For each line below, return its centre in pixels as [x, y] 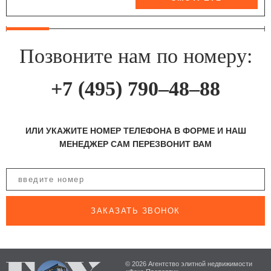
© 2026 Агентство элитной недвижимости [188, 263]
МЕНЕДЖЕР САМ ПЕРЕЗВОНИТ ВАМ [135, 144]
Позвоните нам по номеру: [135, 56]
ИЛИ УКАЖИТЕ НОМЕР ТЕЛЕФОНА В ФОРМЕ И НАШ [135, 131]
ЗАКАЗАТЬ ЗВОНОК [135, 211]
